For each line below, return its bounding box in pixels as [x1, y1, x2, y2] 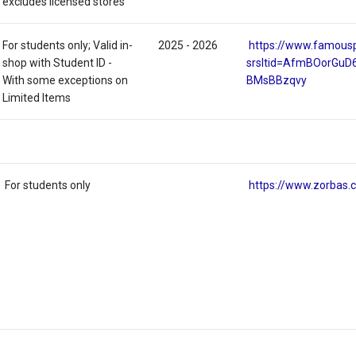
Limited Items [2, 91, 72, 105]
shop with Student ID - [2, 56, 113, 70]
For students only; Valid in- [2, 39, 133, 52]
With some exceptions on [2, 74, 129, 87]
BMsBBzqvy [246, 74, 308, 87]
